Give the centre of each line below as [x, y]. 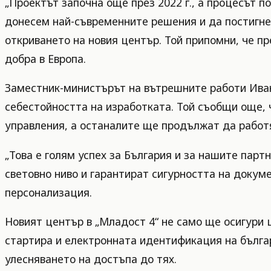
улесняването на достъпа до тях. [91, 259]
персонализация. [48, 192]
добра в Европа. [45, 58]
